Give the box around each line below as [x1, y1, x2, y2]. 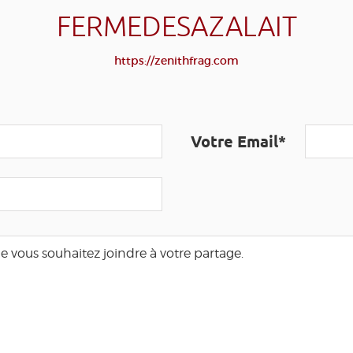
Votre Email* [191, 132, 286, 151]
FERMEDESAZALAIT [56, 9, 297, 45]
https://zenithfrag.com [114, 54, 239, 68]
